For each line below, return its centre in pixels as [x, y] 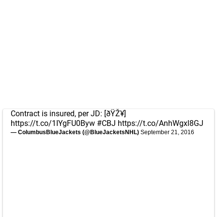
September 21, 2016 [167, 132]
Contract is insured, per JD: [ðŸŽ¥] [68, 114]
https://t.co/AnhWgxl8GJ [161, 123]
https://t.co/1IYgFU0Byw [53, 123]
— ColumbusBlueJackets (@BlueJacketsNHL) [76, 132]
